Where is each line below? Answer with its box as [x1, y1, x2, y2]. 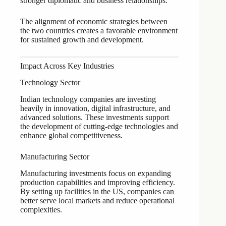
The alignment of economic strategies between [20, 17, 167, 26]
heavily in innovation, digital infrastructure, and [20, 103, 171, 112]
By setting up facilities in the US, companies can [20, 187, 174, 196]
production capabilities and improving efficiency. [20, 178, 175, 187]
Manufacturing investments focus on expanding [20, 168, 171, 178]
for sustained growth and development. [20, 35, 144, 44]
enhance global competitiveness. [20, 131, 123, 140]
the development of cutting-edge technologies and [20, 122, 178, 131]
